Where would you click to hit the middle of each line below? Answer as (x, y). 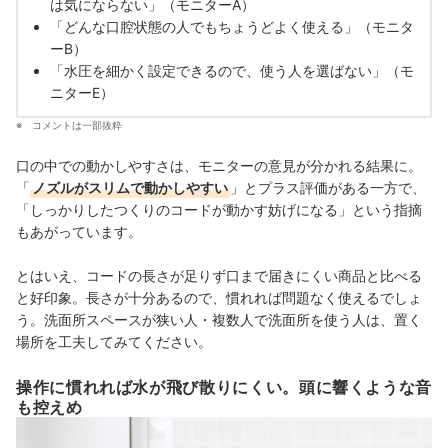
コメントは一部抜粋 (77, 125)
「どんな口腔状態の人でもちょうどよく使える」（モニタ (232, 27)
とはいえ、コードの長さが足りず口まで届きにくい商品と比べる (219, 276)
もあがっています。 (79, 232)
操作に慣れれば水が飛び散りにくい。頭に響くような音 (224, 387)
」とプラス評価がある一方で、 (328, 188)
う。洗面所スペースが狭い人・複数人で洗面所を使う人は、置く (219, 320)
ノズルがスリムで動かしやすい (130, 188)
